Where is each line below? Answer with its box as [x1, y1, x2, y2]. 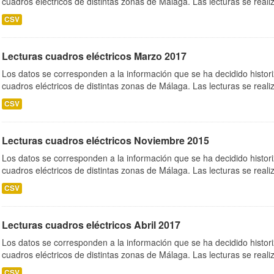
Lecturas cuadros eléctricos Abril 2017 [2, 218, 180, 232]
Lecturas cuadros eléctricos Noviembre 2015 [2, 133, 209, 147]
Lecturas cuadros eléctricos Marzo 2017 [2, 49, 187, 63]
